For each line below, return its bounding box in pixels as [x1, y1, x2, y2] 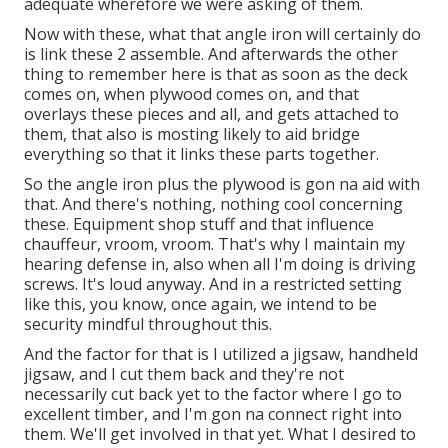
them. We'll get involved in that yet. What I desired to [24, 423, 416, 446]
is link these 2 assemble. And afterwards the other [24, 43, 398, 66]
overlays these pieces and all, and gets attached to [24, 103, 399, 126]
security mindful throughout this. [24, 313, 272, 336]
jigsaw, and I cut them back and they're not [24, 363, 344, 386]
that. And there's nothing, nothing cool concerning [24, 193, 403, 216]
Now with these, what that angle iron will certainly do [24, 23, 421, 46]
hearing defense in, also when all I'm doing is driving [24, 253, 416, 276]
